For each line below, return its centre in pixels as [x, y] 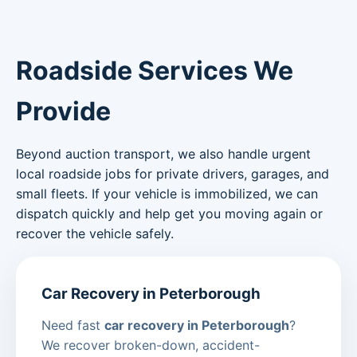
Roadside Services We [155, 70]
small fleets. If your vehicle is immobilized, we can [167, 193]
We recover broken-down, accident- [151, 345]
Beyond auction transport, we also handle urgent [163, 153]
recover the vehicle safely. [95, 233]
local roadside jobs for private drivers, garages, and [173, 173]
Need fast [73, 326]
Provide [63, 111]
